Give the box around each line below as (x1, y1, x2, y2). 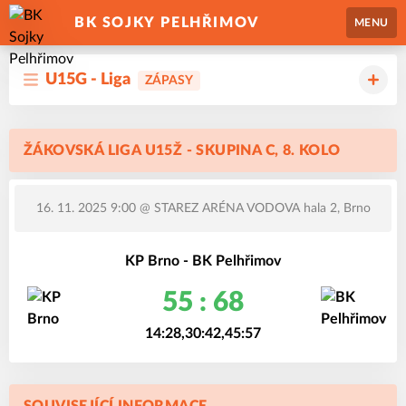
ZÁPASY (145, 74, 193, 87)
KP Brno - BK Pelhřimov (125, 254, 281, 268)
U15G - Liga (45, 72, 130, 88)
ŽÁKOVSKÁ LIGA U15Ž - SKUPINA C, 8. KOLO (24, 143, 341, 158)
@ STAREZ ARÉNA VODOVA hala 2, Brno (135, 202, 371, 215)
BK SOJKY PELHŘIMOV (74, 15, 259, 30)
